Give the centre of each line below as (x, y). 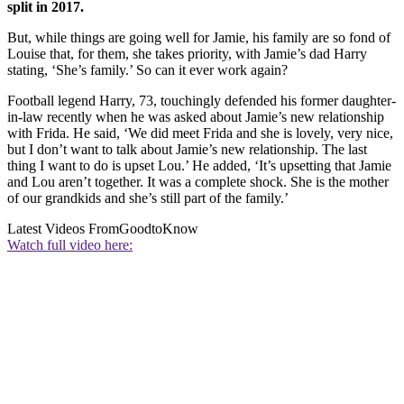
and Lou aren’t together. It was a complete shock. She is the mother (198, 182)
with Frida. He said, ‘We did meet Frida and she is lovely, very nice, (200, 133)
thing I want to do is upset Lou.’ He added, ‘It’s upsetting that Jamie (199, 166)
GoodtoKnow (159, 229)
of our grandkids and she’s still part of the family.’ (148, 198)
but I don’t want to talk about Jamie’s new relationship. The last (187, 150)
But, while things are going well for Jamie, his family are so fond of (199, 38)
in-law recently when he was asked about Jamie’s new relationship (196, 117)
